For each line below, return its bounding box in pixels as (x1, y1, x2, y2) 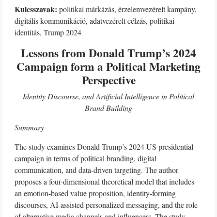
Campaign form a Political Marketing (16, 58, 201, 75)
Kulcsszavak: (15, 3, 57, 15)
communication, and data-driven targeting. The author (15, 165, 178, 175)
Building (106, 103, 132, 113)
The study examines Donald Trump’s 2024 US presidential (15, 141, 193, 152)
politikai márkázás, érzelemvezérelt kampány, (57, 4, 197, 14)
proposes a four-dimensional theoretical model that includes (15, 176, 194, 186)
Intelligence (124, 91, 159, 101)
